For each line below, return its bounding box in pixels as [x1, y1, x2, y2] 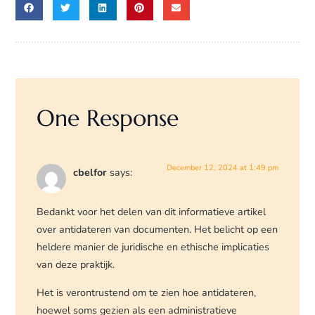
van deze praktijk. [37, 257, 115, 272]
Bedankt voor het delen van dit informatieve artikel [37, 205, 266, 219]
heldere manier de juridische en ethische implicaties [37, 240, 270, 255]
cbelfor [73, 165, 108, 179]
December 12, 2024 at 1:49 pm [166, 162, 278, 173]
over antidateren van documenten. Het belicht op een [37, 222, 278, 237]
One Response [37, 103, 179, 132]
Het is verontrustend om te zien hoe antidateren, [37, 285, 257, 300]
